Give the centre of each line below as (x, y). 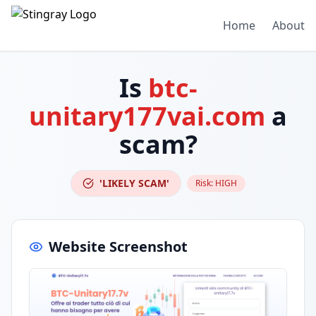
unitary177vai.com (147, 116)
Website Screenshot (118, 247)
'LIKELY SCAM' (134, 183)
